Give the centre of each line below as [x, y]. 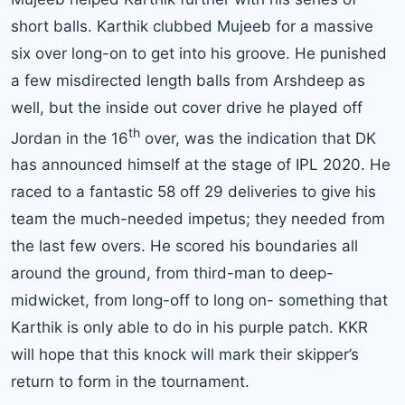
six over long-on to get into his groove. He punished [199, 53]
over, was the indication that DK [258, 138]
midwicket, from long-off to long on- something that [199, 301]
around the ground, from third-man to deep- [172, 273]
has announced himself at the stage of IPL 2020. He [201, 165]
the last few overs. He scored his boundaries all [184, 246]
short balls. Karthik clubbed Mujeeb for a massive [192, 26]
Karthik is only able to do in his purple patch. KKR [189, 328]
